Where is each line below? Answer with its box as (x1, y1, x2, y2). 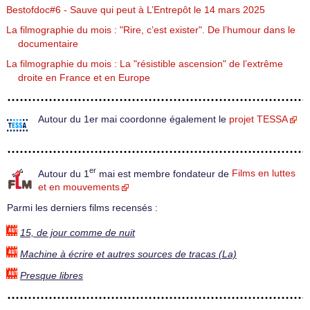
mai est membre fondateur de (96, 168, 232, 179)
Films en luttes (232, 168, 295, 179)
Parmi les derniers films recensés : (7, 203, 158, 214)
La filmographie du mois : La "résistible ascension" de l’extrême (6, 58, 283, 69)
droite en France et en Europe (18, 72, 150, 83)
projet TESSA (229, 113, 288, 125)
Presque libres (20, 270, 83, 281)
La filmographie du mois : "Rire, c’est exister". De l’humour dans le (6, 24, 295, 35)
